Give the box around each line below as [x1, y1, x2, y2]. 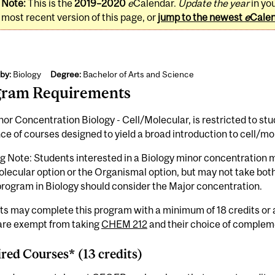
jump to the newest [157, 12, 244, 23]
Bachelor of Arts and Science [80, 69, 194, 79]
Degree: [50, 69, 81, 79]
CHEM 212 [101, 218, 147, 230]
